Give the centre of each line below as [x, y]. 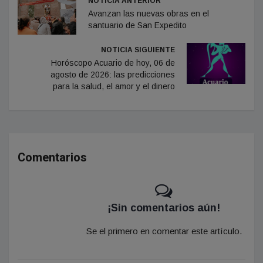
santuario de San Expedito [137, 25]
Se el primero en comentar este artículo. [164, 231]
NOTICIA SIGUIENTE [138, 50]
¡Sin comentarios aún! [164, 208]
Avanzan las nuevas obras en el [149, 13]
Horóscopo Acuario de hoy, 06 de [113, 63]
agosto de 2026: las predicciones [113, 74]
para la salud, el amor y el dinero [114, 86]
